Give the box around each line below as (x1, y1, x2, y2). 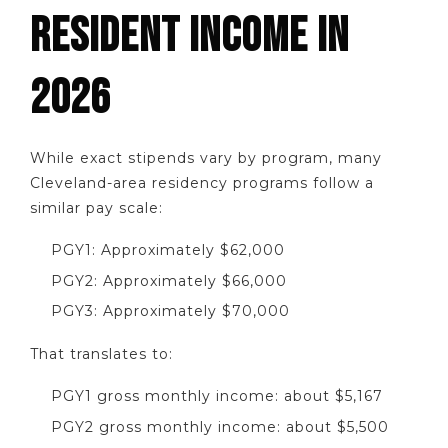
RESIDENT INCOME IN (30, 7, 349, 65)
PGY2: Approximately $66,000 (51, 271, 287, 290)
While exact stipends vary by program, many (30, 148, 382, 167)
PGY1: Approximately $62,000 (51, 241, 285, 260)
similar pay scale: (30, 198, 163, 217)
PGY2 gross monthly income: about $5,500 (51, 417, 389, 436)
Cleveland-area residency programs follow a (30, 173, 374, 192)
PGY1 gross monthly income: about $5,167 (51, 387, 383, 406)
